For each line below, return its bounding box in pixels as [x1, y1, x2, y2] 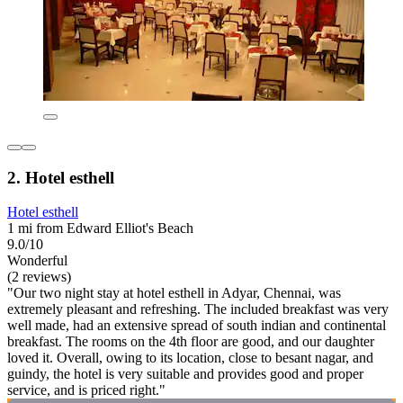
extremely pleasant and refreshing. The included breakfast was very [7, 301, 389, 318]
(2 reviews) [7, 269, 71, 285]
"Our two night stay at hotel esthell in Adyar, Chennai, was [7, 285, 341, 301]
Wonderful [7, 253, 67, 269]
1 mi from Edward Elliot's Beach [7, 220, 193, 237]
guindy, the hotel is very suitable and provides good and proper [7, 366, 363, 382]
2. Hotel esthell [7, 167, 114, 187]
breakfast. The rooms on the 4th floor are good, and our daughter [7, 334, 374, 350]
